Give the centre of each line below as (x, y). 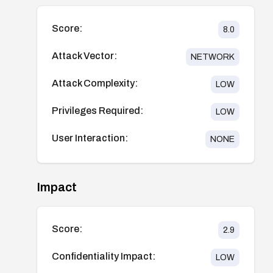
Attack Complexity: (95, 83)
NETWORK (212, 57)
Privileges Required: (97, 110)
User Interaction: (90, 138)
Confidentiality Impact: (104, 256)
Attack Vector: (84, 55)
